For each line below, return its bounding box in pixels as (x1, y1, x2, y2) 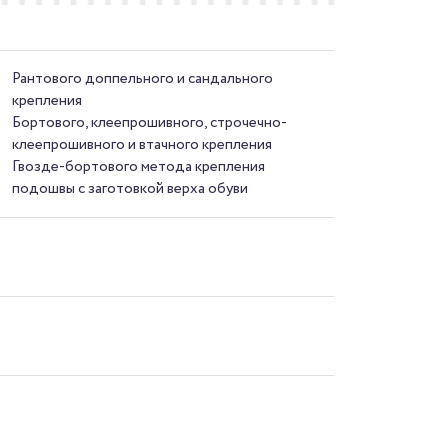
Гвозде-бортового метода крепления (12, 155, 266, 178)
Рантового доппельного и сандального (12, 67, 274, 90)
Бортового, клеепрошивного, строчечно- (12, 111, 288, 134)
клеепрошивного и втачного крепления (12, 133, 273, 156)
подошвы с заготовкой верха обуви (12, 177, 249, 200)
